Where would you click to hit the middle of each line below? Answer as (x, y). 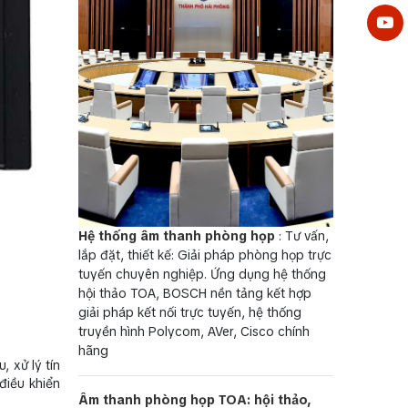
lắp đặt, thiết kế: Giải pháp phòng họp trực (205, 255)
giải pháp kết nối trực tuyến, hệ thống (190, 313)
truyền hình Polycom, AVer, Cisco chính (194, 332)
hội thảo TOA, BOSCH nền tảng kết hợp (195, 294)
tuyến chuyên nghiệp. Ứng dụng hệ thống (202, 275)
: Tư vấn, (302, 236)
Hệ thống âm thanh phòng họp (177, 236)
